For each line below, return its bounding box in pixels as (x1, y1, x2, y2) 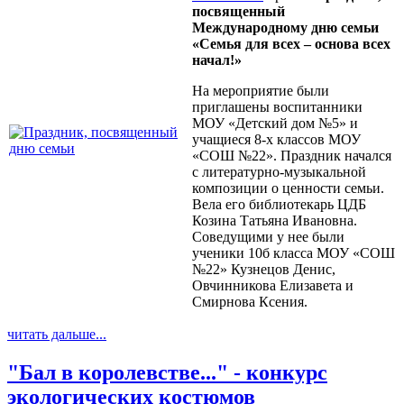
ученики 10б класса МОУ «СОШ (192, 245, 395, 262)
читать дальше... (7, 326, 106, 343)
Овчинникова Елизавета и (192, 278, 353, 294)
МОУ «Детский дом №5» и (192, 115, 358, 132)
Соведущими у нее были (192, 229, 344, 245)
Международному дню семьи (192, 20, 379, 36)
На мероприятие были (192, 83, 329, 99)
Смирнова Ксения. (192, 294, 308, 310)
